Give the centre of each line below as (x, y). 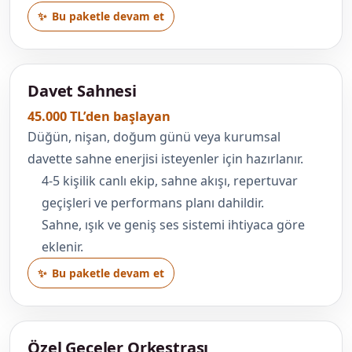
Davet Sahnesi (82, 91)
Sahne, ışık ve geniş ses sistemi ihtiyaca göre (173, 225)
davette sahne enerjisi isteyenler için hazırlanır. (165, 159)
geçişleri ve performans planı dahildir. (152, 203)
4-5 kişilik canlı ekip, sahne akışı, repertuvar (169, 181)
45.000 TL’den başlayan (99, 117)
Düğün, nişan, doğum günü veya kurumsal (154, 137)
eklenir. (62, 247)
